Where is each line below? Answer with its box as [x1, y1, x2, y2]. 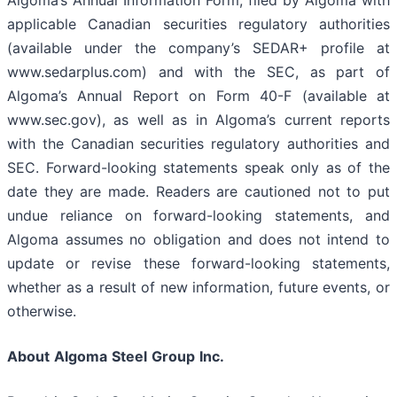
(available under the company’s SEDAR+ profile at [7, 39, 390, 58]
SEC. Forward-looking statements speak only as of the [7, 159, 390, 177]
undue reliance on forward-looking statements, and [7, 206, 390, 225]
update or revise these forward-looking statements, [7, 254, 390, 273]
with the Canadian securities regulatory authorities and [7, 135, 390, 153]
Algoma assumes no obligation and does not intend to [7, 230, 390, 249]
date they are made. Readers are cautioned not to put [7, 183, 390, 201]
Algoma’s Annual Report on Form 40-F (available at [7, 87, 390, 105]
